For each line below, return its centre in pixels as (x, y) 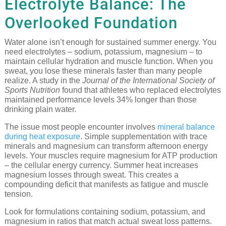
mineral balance (186, 127)
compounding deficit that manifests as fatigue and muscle (106, 185)
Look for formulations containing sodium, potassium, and (105, 212)
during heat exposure (42, 137)
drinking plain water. (40, 109)
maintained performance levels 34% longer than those (100, 100)
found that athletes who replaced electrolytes (140, 90)
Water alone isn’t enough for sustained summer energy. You (110, 42)
